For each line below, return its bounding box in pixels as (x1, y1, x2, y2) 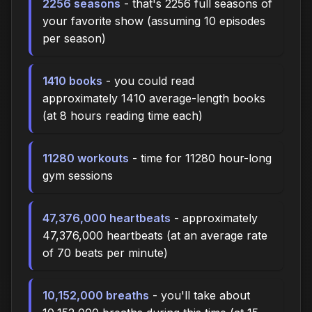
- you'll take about (149, 288, 250, 303)
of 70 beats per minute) (42, 246, 168, 260)
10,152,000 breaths (42, 288, 149, 303)
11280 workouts (42, 151, 129, 166)
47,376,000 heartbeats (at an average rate (42, 228, 267, 243)
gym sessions (42, 169, 113, 183)
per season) (42, 31, 106, 46)
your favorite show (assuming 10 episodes (42, 14, 265, 29)
